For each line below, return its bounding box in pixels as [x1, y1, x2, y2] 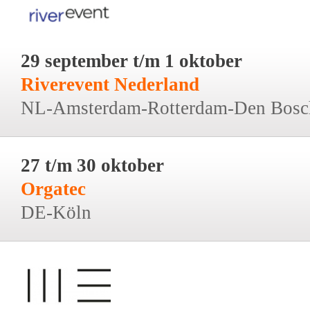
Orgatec [21, 178, 86, 199]
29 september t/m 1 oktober [21, 50, 242, 71]
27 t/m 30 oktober [21, 154, 164, 176]
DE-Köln [21, 201, 91, 223]
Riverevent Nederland [21, 73, 199, 95]
